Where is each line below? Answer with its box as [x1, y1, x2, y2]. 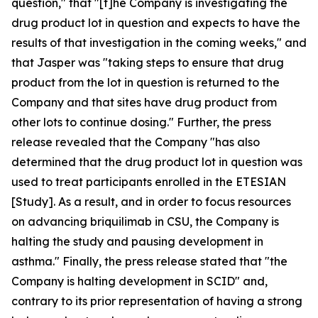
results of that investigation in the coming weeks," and [11, 35, 307, 50]
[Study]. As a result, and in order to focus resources [11, 194, 291, 209]
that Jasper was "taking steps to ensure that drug [11, 55, 284, 70]
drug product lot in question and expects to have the [11, 16, 300, 31]
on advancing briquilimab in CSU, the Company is [11, 214, 279, 229]
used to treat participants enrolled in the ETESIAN [11, 175, 286, 190]
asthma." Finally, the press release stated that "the [11, 254, 287, 269]
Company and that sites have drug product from [11, 95, 277, 110]
